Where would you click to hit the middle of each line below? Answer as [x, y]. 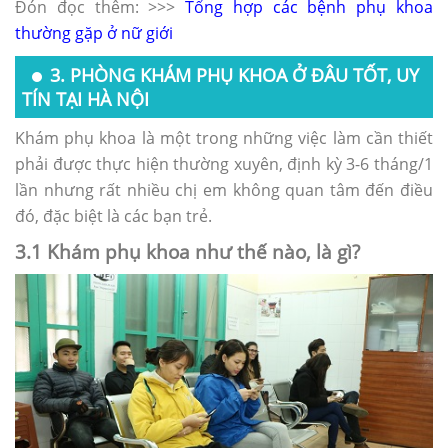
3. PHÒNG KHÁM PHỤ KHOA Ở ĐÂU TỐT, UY [234, 74]
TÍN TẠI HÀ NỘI [85, 98]
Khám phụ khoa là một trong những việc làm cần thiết [224, 137]
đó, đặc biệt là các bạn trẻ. [113, 215]
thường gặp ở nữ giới [94, 32]
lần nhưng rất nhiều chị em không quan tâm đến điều [224, 189]
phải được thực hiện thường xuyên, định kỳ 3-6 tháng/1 [224, 163]
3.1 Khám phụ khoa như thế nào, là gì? [187, 251]
